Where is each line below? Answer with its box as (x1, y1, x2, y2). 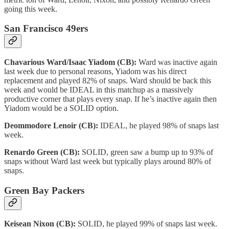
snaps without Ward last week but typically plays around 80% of (4, 156, 211, 166)
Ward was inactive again (139, 57, 217, 66)
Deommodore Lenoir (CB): (4, 121, 100, 130)
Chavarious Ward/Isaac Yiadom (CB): (4, 57, 139, 66)
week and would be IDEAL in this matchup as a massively (4, 85, 193, 94)
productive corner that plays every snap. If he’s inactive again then (4, 94, 217, 103)
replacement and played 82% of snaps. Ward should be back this (4, 76, 211, 85)
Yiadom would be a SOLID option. (4, 103, 119, 112)
